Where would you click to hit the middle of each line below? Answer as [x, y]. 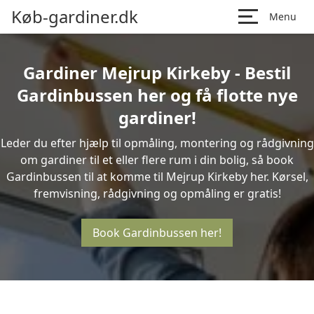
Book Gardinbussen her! [157, 233]
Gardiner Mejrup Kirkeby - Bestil [157, 73]
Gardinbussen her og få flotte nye [157, 95]
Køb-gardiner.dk [75, 16]
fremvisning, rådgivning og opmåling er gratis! [157, 193]
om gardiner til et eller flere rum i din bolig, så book [157, 160]
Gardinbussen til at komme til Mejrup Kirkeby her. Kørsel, [157, 177]
